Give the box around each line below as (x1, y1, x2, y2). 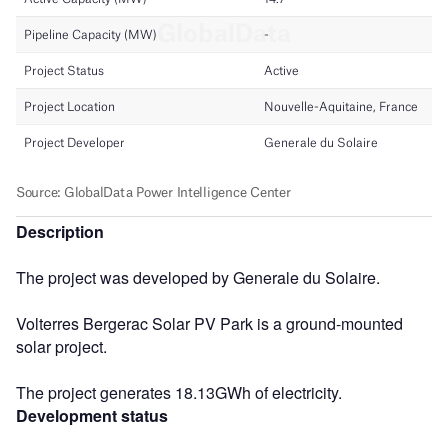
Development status (16, 403, 168, 427)
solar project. (16, 334, 107, 358)
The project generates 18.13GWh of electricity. (16, 380, 342, 404)
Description (16, 219, 104, 243)
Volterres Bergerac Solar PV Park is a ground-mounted (16, 311, 403, 335)
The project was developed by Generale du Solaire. (16, 265, 380, 289)
